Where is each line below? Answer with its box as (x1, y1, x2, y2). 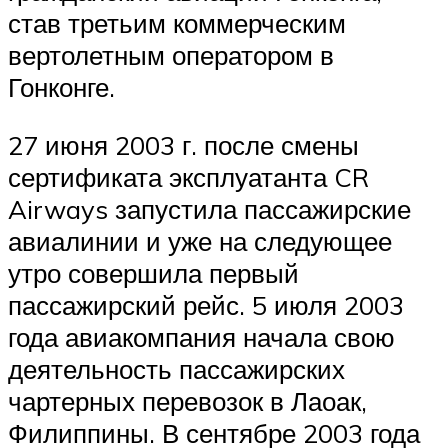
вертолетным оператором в (8, 39, 334, 72)
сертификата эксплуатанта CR (8, 160, 369, 193)
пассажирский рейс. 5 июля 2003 (8, 288, 404, 321)
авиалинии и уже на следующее (8, 224, 392, 257)
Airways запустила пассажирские (8, 192, 411, 225)
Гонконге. (8, 71, 115, 104)
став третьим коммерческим (8, 7, 346, 40)
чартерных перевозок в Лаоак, (8, 384, 367, 417)
